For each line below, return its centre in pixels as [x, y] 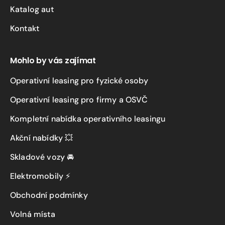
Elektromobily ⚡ [40, 176]
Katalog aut [32, 9]
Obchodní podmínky [49, 195]
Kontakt [25, 28]
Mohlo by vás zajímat [53, 60]
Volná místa [33, 214]
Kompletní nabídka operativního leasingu [88, 119]
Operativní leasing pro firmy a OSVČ [79, 99]
